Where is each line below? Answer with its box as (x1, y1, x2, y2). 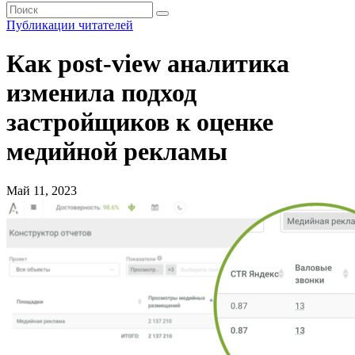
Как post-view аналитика (6, 49, 289, 78)
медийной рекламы (6, 137, 227, 166)
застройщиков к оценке (6, 108, 273, 137)
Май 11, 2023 (6, 183, 77, 197)
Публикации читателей (6, 18, 133, 32)
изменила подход (6, 78, 197, 108)
